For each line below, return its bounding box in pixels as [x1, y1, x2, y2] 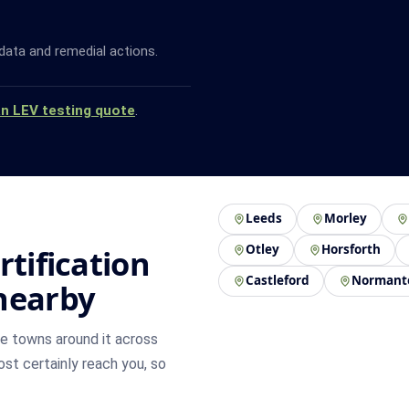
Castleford [246, 272, 309, 289]
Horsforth [321, 241, 381, 258]
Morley [324, 210, 367, 227]
